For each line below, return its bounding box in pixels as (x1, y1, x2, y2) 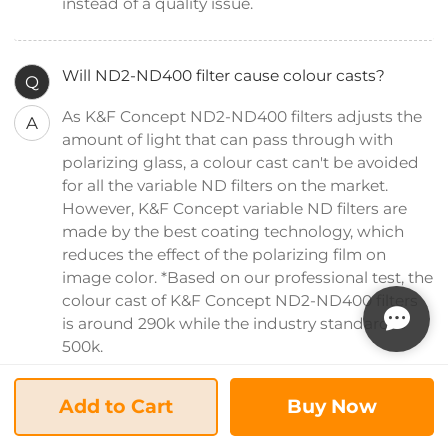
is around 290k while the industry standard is (62, 314, 407, 334)
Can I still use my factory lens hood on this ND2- (62, 409, 429, 429)
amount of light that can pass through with (62, 130, 394, 150)
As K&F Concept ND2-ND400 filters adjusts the (62, 107, 423, 127)
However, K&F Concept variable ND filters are (62, 199, 408, 219)
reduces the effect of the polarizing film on (62, 245, 387, 265)
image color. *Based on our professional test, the (62, 268, 434, 288)
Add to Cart (59, 394, 174, 418)
